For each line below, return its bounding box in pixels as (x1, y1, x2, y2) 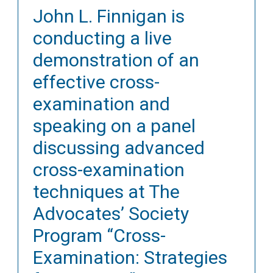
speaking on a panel (32, 115, 196, 136)
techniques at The (32, 180, 180, 202)
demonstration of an (32, 49, 199, 71)
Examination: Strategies (32, 246, 227, 268)
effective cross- (32, 71, 160, 93)
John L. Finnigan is (32, 5, 185, 27)
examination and (32, 93, 170, 115)
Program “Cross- (32, 224, 166, 246)
